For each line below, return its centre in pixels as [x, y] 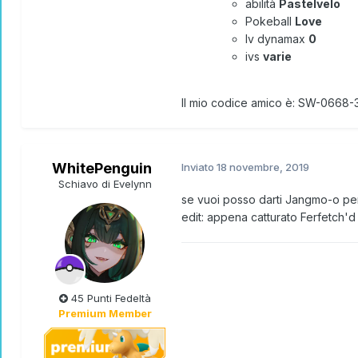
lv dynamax [277, 39]
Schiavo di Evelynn [105, 184]
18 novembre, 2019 [263, 167]
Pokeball [270, 22]
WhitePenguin [101, 169]
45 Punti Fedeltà [109, 298]
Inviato [199, 167]
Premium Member [105, 314]
